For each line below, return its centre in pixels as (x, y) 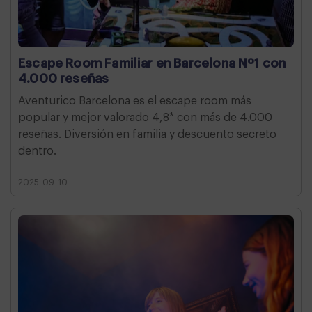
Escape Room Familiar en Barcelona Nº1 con (152, 63)
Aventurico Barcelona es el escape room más (135, 101)
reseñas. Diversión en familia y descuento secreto (147, 134)
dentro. (37, 151)
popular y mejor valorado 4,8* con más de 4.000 (145, 117)
